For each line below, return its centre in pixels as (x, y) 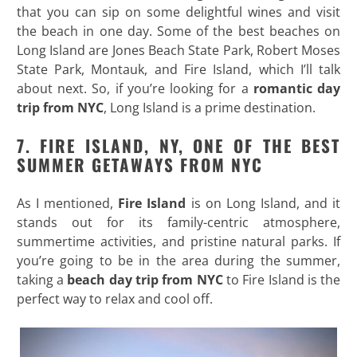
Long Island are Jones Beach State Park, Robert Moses (178, 50)
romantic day (297, 88)
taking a (42, 279)
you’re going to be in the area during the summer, (178, 260)
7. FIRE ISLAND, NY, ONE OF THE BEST (178, 145)
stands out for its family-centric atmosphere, (178, 222)
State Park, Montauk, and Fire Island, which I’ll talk (178, 69)
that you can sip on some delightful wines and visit (178, 12)
